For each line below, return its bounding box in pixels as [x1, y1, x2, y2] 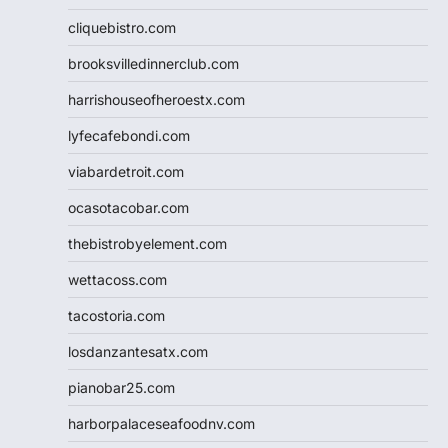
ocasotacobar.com [68, 198, 189, 216]
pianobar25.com [68, 378, 175, 396]
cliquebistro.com [68, 18, 176, 36]
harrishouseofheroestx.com [68, 90, 245, 108]
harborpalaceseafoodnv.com [68, 414, 255, 432]
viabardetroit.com [68, 162, 184, 180]
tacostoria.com [68, 306, 165, 324]
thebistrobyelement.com [68, 234, 227, 252]
